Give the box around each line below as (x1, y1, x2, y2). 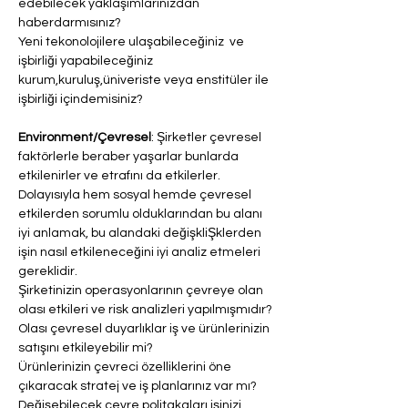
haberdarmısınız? (18, 16, 121, 29)
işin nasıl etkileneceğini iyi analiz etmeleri (18, 246, 263, 259)
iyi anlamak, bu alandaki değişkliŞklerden (18, 227, 264, 240)
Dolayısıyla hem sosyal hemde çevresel (18, 189, 254, 201)
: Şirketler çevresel (151, 131, 264, 144)
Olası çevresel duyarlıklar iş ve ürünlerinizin (18, 322, 272, 335)
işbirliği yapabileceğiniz (18, 55, 156, 67)
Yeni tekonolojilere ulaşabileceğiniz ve (18, 36, 247, 48)
